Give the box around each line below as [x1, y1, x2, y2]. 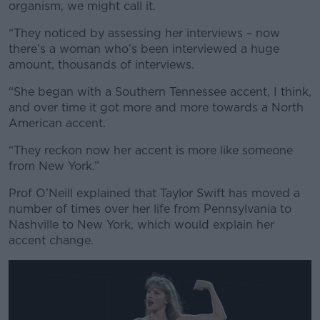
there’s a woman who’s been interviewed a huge [9, 41, 279, 56]
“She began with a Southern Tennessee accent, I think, [9, 84, 311, 99]
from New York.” [9, 159, 99, 173]
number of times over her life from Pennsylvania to [9, 201, 291, 216]
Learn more [116, 68, 204, 88]
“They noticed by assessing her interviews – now [9, 26, 280, 40]
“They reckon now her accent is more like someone [9, 143, 293, 157]
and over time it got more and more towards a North [9, 100, 304, 114]
